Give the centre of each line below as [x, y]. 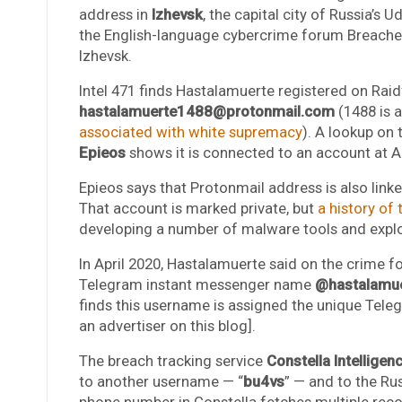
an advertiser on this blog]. [167, 325]
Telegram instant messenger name [197, 284]
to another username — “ [161, 381]
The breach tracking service [172, 360]
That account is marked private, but [198, 208]
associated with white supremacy [190, 131]
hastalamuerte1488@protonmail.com [208, 111]
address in [115, 14]
